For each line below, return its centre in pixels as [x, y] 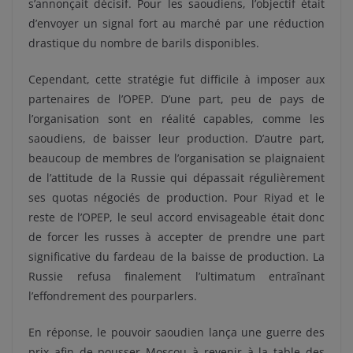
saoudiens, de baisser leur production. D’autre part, [176, 139]
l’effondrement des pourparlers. [113, 296]
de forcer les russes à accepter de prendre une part [176, 237]
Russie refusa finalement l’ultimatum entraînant [176, 277]
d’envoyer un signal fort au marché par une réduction [176, 24]
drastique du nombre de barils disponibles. [144, 43]
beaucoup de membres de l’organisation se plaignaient [176, 158]
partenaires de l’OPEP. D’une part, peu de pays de [176, 99]
